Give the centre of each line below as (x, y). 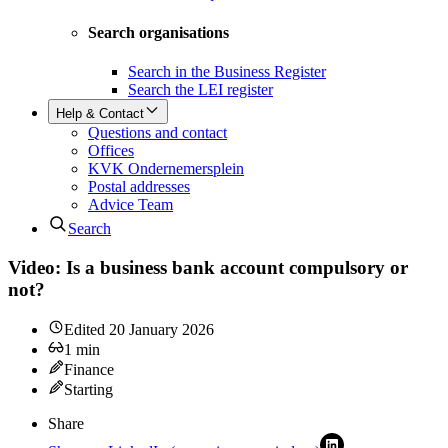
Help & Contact (100, 113)
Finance (89, 370)
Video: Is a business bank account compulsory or (208, 267)
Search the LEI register (200, 89)
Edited (86, 330)
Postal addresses (139, 186)
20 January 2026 (161, 330)
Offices (111, 150)
